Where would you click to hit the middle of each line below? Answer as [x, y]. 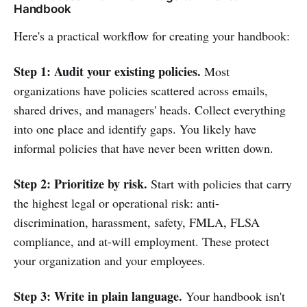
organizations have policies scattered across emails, [141, 90]
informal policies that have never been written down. [144, 148]
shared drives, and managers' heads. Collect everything [150, 109]
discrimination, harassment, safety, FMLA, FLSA [137, 222]
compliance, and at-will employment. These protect [142, 241]
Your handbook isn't [234, 296]
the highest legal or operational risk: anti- [116, 202]
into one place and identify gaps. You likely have [135, 128]
